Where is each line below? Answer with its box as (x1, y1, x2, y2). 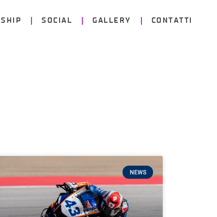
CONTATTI (151, 17, 193, 24)
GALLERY (93, 17, 131, 24)
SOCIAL (42, 17, 73, 24)
